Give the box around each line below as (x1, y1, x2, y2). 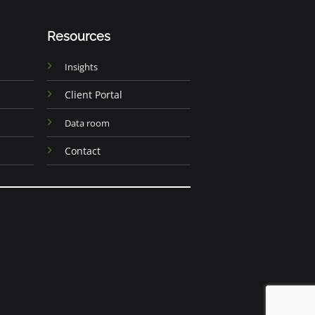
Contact (65, 143, 101, 157)
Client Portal (65, 87, 123, 101)
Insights (65, 60, 98, 73)
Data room (65, 116, 110, 129)
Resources (47, 28, 111, 44)
